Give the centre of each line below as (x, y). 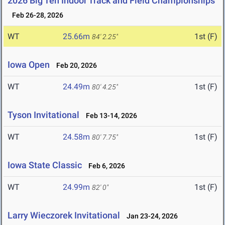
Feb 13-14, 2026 (109, 116)
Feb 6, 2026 (104, 166)
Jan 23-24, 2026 (150, 216)
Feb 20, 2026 (74, 66)
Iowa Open (30, 65)
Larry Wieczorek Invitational (65, 215)
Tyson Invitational (43, 115)
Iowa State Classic (45, 165)
